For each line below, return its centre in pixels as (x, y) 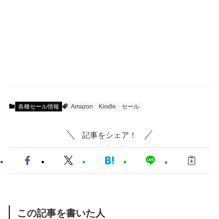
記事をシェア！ (109, 135)
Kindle (107, 106)
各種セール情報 (38, 106)
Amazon (82, 106)
